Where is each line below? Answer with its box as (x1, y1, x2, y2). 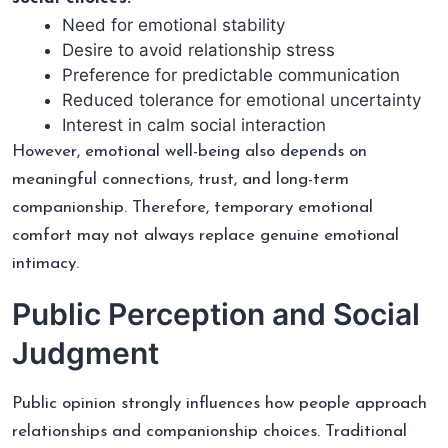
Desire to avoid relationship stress (62, 39, 335, 60)
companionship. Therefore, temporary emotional (12, 198, 373, 216)
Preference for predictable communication (62, 64, 400, 85)
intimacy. (12, 254, 79, 272)
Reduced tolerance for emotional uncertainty (62, 89, 421, 110)
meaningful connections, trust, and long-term (12, 170, 349, 188)
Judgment (12, 334, 159, 371)
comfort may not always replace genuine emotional (12, 226, 399, 244)
